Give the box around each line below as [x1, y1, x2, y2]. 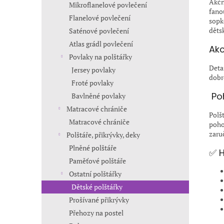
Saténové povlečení [69, 26, 129, 35]
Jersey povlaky [71, 65, 115, 74]
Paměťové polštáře [69, 156, 126, 165]
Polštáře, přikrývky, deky [66, 130, 140, 139]
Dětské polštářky [71, 182, 122, 191]
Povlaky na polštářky [69, 52, 132, 61]
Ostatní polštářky [69, 169, 121, 178]
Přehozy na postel [69, 208, 123, 217]
